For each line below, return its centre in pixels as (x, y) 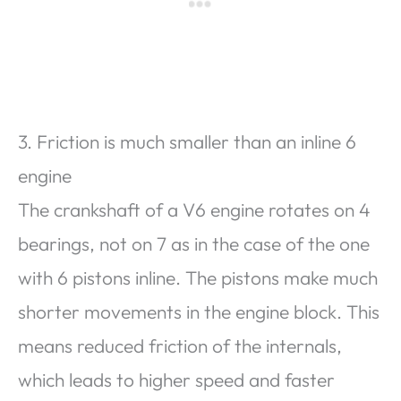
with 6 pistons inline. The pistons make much (198, 277)
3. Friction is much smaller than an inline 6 (187, 141)
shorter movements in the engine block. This (199, 311)
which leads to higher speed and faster (176, 379)
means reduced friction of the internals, (180, 345)
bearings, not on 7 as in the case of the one (194, 243)
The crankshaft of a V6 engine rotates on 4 (194, 209)
